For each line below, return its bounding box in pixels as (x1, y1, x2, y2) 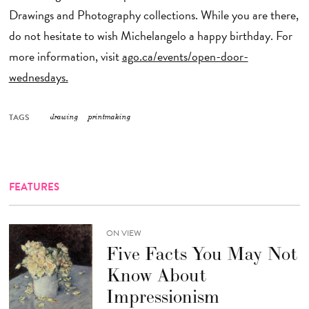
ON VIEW (106, 226, 141, 239)
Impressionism (106, 284, 219, 308)
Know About (106, 263, 206, 286)
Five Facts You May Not (106, 241, 297, 265)
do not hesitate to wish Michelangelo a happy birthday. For (8, 26, 292, 46)
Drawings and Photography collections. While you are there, (8, 6, 299, 25)
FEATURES (8, 179, 59, 195)
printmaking (88, 111, 131, 122)
